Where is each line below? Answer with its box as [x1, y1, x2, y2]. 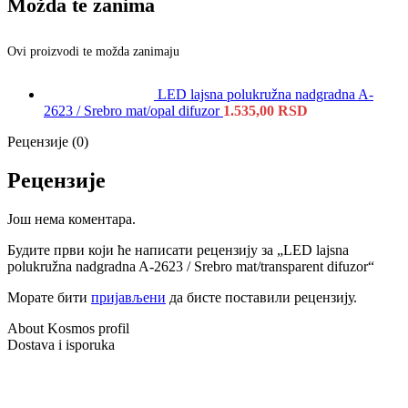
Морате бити [7, 289, 91, 305]
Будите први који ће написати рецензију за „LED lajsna [7, 241, 349, 258]
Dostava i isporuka [7, 336, 115, 352]
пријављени [91, 289, 166, 305]
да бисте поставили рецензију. [166, 289, 357, 305]
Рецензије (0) [7, 133, 88, 149]
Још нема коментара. [7, 210, 136, 227]
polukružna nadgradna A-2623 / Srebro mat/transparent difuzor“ [7, 258, 374, 274]
